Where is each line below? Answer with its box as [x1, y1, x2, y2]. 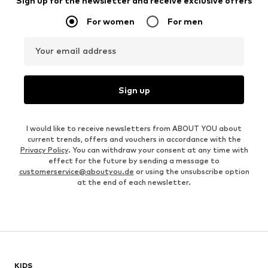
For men [167, 16, 203, 27]
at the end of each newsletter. [77, 178, 191, 187]
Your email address [35, 45, 116, 56]
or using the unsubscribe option [133, 167, 249, 176]
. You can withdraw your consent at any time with [68, 145, 248, 155]
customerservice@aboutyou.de [19, 167, 134, 176]
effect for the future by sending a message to [48, 156, 220, 166]
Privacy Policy [20, 145, 68, 155]
